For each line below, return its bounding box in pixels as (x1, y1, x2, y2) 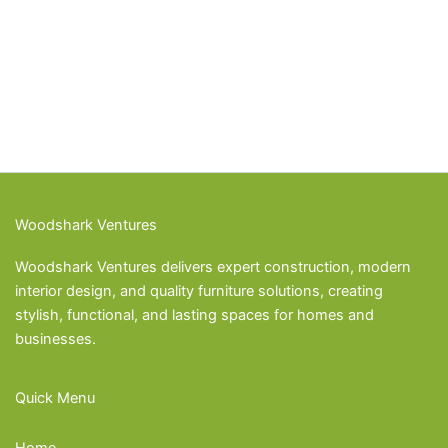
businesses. (15, 329, 96, 348)
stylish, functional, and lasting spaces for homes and (15, 305, 374, 324)
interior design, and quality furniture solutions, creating (15, 281, 383, 300)
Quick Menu (15, 389, 95, 408)
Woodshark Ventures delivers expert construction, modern (15, 257, 411, 276)
